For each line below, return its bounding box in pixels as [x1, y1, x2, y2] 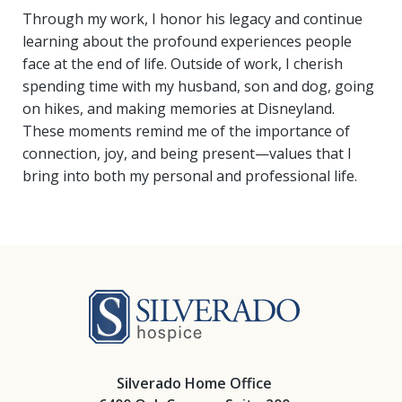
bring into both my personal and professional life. [22, 166, 357, 186]
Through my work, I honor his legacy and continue [22, 9, 363, 29]
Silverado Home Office [117, 372, 272, 393]
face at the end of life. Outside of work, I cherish [22, 54, 343, 74]
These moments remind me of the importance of [22, 121, 350, 141]
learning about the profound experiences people [22, 31, 352, 51]
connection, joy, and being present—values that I [22, 144, 352, 163]
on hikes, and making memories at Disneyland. [22, 99, 335, 118]
